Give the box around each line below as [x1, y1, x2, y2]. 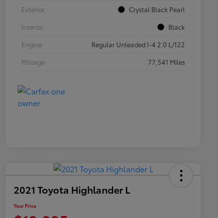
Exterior [21, 5, 45, 14]
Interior [21, 22, 43, 32]
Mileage [21, 57, 45, 67]
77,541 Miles [148, 57, 185, 67]
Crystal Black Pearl [129, 5, 185, 14]
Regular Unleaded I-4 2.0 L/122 [91, 40, 185, 49]
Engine [21, 40, 42, 49]
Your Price [14, 201, 36, 209]
